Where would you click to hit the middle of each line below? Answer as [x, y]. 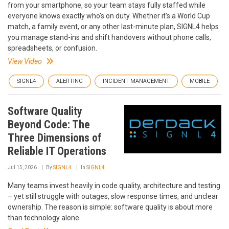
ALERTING [70, 81]
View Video [25, 61]
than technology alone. [44, 217]
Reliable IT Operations [57, 151]
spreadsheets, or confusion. [52, 48]
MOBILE [200, 81]
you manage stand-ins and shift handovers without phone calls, [109, 37]
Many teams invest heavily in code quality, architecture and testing [114, 185]
